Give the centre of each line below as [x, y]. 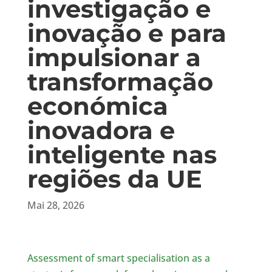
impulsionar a [114, 57]
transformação [120, 82]
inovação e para [127, 33]
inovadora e [101, 130]
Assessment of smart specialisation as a [118, 258]
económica [97, 106]
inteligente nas [122, 155]
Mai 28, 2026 [56, 205]
